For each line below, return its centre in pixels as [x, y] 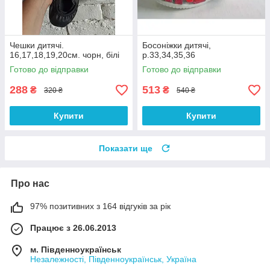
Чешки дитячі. [37, 46]
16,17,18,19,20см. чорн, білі [64, 55]
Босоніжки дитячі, [177, 46]
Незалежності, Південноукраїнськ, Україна [113, 259]
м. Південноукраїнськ [76, 250]
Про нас [30, 184]
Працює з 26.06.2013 [73, 228]
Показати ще [126, 149]
